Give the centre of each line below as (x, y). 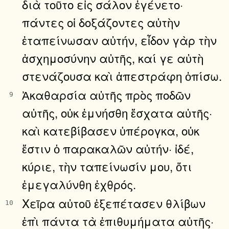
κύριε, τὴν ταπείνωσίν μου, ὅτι (107, 166)
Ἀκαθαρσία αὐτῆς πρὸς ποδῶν (106, 94)
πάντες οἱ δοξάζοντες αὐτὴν (101, 22)
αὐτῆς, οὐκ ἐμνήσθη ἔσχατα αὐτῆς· (117, 112)
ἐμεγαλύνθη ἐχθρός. (79, 184)
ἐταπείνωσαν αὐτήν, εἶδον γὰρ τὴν (119, 40)
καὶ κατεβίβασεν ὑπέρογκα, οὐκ (111, 130)
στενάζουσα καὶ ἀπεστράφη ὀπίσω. (122, 75)
